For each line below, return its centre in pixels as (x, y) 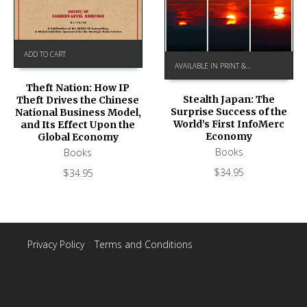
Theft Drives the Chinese (78, 100)
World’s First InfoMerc (229, 124)
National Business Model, (78, 112)
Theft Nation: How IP (78, 87)
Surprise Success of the (229, 112)
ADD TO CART (45, 54)
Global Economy (78, 137)
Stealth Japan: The (229, 100)
